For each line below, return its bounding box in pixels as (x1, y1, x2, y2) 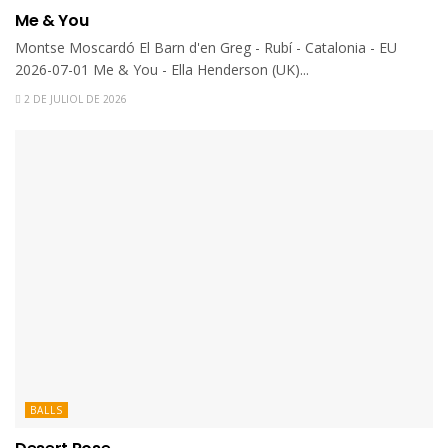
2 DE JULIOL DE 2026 (21, 91, 127, 106)
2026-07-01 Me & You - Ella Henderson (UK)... (15, 59, 309, 79)
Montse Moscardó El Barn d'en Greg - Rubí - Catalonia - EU (15, 37, 397, 57)
